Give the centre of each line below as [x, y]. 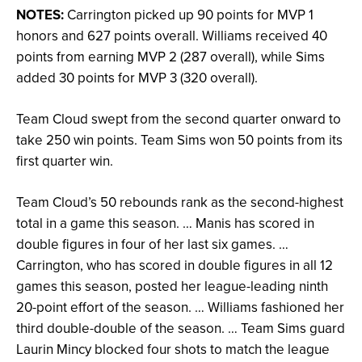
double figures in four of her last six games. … [152, 244]
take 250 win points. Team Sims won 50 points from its [179, 140]
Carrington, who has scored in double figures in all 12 [175, 265]
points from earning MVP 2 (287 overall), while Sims [170, 57]
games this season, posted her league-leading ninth [172, 286]
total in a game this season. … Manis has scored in [165, 223]
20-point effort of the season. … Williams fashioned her [180, 307]
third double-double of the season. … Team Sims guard [181, 328]
